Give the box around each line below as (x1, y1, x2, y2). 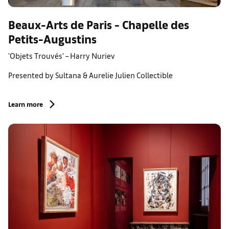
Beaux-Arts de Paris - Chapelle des (8, 17, 189, 32)
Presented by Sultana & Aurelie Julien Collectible (8, 70, 173, 80)
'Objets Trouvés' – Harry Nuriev (8, 51, 115, 60)
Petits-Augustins (8, 31, 97, 46)
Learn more (8, 100, 43, 108)
